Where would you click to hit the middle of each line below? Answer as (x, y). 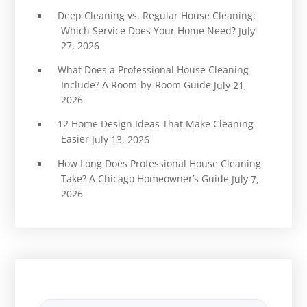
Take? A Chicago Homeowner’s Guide (145, 178)
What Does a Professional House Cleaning (153, 69)
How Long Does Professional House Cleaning (159, 163)
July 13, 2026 (120, 139)
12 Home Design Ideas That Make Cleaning (155, 123)
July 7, (245, 179)
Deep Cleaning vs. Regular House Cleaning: (156, 15)
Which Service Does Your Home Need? (148, 30)
